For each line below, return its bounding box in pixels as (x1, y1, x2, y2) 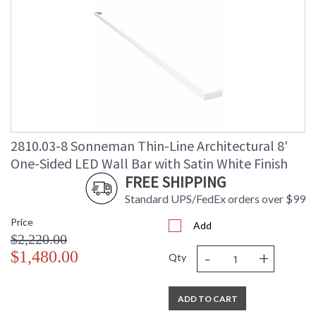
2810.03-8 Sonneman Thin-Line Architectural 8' (11, 137, 288, 155)
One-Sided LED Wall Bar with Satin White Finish (11, 154, 288, 173)
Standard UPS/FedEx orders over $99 (125, 192, 305, 206)
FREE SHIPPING (125, 172, 226, 193)
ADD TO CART (177, 293, 238, 305)
